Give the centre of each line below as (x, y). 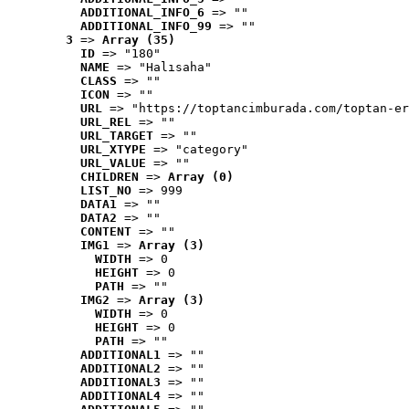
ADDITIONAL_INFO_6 (142, 12)
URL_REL (106, 122)
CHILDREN (110, 177)
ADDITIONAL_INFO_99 (146, 26)
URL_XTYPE (113, 149)
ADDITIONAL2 (121, 368)
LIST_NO (106, 190)
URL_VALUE (113, 163)
